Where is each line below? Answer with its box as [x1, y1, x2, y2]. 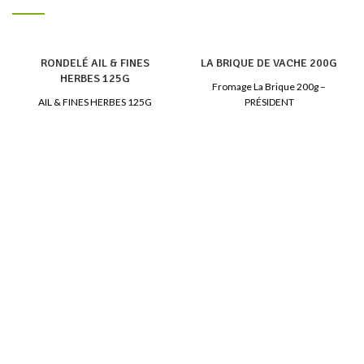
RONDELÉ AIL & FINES [41, 55, 149, 70]
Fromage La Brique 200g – [212, 80, 326, 93]
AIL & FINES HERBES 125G [38, 95, 152, 108]
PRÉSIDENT [244, 95, 294, 108]
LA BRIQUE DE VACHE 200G [201, 55, 337, 70]
